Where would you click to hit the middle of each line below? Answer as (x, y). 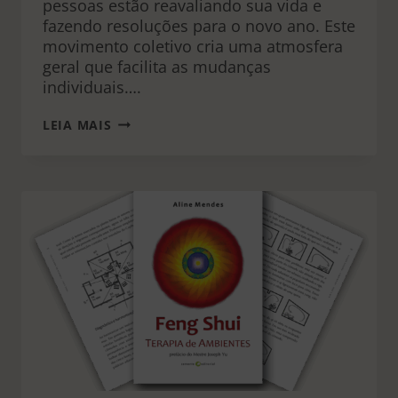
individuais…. (92, 87)
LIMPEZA (140, 120)
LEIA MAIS (77, 125)
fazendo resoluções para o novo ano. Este (199, 26)
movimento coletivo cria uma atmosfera (193, 46)
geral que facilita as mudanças (157, 67)
